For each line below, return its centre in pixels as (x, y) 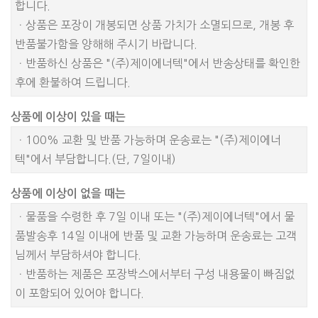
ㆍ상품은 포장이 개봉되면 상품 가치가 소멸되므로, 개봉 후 (154, 24)
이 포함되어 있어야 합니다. (79, 293)
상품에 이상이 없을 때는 (68, 193)
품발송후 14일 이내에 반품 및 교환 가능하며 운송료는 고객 (156, 235)
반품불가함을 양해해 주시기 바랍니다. (106, 44)
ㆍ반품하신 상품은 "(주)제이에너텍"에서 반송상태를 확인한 (158, 63)
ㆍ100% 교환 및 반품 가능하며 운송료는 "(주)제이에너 (148, 139)
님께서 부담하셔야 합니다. (78, 254)
